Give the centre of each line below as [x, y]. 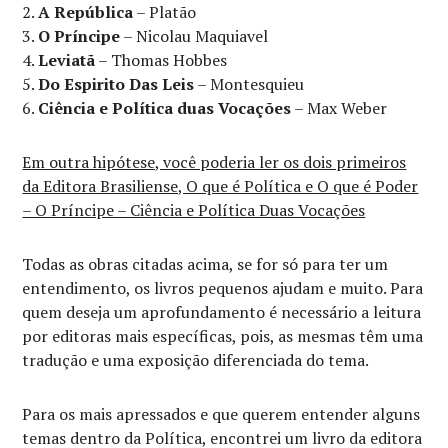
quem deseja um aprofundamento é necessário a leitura [222, 312]
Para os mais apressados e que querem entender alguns [221, 414]
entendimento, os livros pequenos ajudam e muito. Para [223, 288]
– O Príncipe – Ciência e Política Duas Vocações [194, 210]
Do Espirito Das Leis [116, 84]
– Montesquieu [249, 84]
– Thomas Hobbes [161, 60]
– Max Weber [339, 108]
